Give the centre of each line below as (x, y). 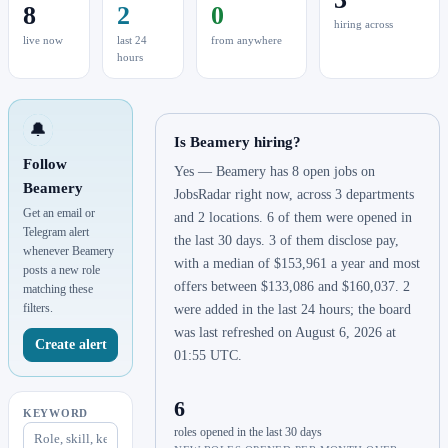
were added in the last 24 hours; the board (293, 310)
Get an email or (59, 213)
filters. (38, 308)
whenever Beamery (68, 251)
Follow (45, 164)
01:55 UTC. (208, 356)
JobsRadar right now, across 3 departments (294, 195)
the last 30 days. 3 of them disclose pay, (287, 241)
